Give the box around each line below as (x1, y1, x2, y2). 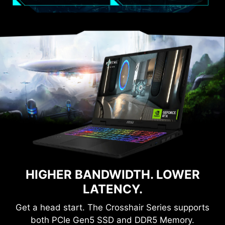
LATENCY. (82, 181, 143, 196)
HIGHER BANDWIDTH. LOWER (25, 167, 200, 182)
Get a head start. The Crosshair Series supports (16, 202, 209, 212)
